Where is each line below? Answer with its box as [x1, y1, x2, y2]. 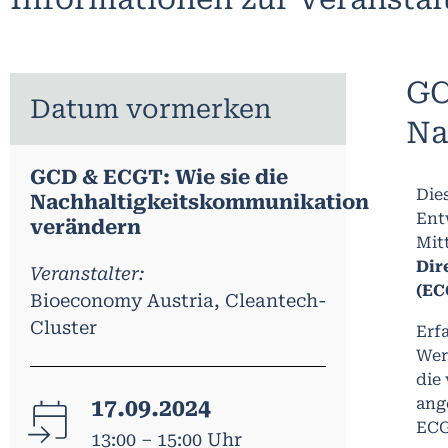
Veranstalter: [30, 263, 144, 285]
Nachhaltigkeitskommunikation [30, 190, 369, 215]
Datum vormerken [30, 94, 272, 125]
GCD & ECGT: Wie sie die [30, 165, 288, 190]
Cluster [30, 317, 97, 339]
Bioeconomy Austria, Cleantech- [30, 290, 326, 312]
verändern [30, 215, 141, 240]
